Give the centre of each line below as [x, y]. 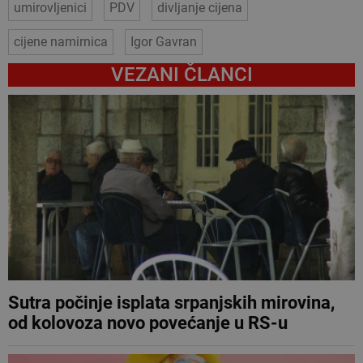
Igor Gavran [164, 41]
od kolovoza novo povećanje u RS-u [148, 322]
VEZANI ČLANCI [181, 74]
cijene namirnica [61, 41]
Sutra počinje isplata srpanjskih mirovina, [171, 302]
